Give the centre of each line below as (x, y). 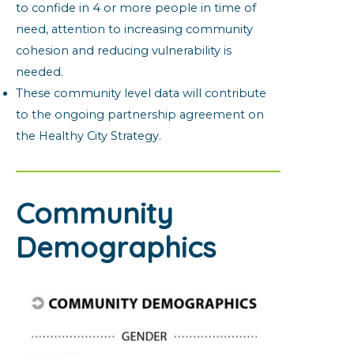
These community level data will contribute (141, 93)
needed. (40, 72)
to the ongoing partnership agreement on (140, 114)
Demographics (116, 247)
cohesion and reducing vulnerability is (124, 50)
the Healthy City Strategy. (88, 136)
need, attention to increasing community (134, 29)
